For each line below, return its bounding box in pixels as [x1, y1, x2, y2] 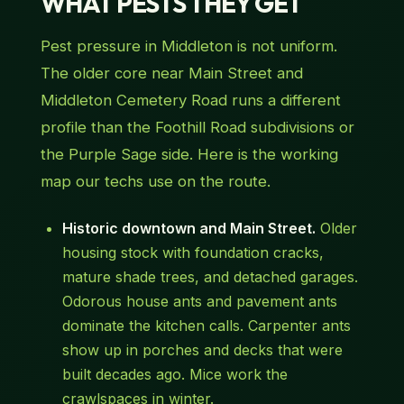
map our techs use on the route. [40, 172, 271, 191]
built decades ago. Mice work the [61, 365, 288, 384]
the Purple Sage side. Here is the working [40, 145, 338, 164]
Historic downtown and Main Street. [61, 219, 316, 238]
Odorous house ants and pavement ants [61, 292, 337, 311]
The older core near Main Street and [40, 64, 303, 83]
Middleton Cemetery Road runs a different [40, 91, 341, 110]
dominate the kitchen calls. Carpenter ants [61, 317, 351, 335]
